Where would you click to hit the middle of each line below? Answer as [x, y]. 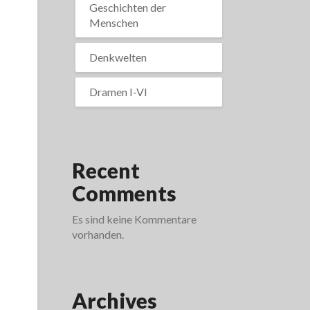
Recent [106, 170]
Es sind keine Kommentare [134, 219]
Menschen [113, 22]
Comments [124, 193]
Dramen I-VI [118, 92]
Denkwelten [118, 57]
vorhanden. [98, 234]
